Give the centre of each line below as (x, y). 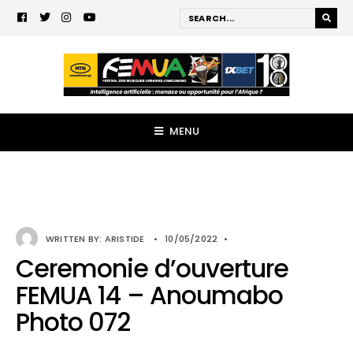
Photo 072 (73, 322)
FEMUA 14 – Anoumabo (150, 295)
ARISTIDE (124, 239)
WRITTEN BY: (75, 239)
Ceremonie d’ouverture (152, 269)
